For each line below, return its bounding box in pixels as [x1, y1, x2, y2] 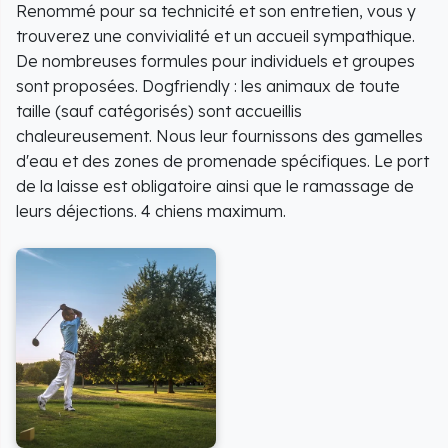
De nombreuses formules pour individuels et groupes [16, 50, 415, 71]
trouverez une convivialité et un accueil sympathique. [16, 25, 415, 46]
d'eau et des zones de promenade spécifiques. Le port [16, 150, 429, 171]
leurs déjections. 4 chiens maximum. [16, 200, 286, 221]
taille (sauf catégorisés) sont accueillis [16, 100, 302, 121]
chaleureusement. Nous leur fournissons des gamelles [16, 125, 423, 146]
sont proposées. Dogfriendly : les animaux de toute [16, 75, 400, 96]
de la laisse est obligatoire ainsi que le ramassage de [16, 175, 414, 196]
